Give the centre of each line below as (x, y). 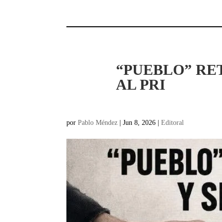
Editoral (173, 122)
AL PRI (141, 84)
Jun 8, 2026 (139, 122)
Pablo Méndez (98, 122)
